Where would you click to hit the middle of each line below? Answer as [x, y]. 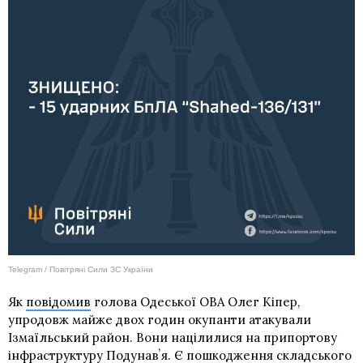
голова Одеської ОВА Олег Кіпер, [195, 301]
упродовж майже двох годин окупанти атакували [160, 319]
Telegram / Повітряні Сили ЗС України [81, 269]
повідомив [58, 301]
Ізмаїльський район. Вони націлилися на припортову [173, 337]
